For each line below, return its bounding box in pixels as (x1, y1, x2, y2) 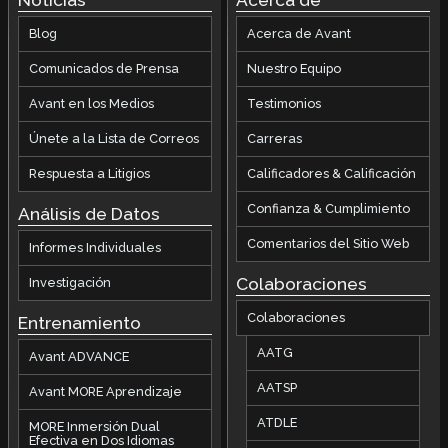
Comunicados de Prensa (28, 61, 179, 77)
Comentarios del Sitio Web (247, 236, 410, 252)
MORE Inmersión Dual (28, 418, 160, 434)
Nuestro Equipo (247, 61, 342, 77)
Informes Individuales (28, 239, 161, 255)
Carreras (247, 131, 303, 147)
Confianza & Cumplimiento (247, 201, 411, 217)
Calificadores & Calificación (247, 166, 417, 182)
